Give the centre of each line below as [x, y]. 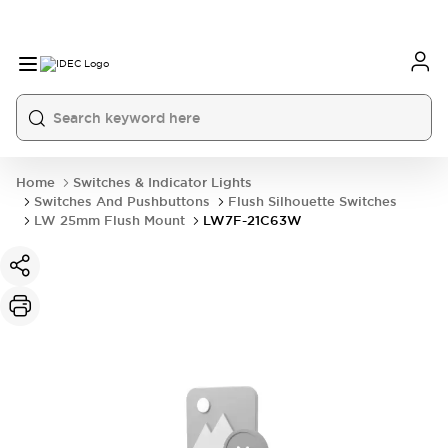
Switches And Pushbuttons [122, 201]
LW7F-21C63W [252, 220]
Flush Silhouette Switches [312, 201]
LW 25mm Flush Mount [109, 220]
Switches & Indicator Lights [162, 182]
